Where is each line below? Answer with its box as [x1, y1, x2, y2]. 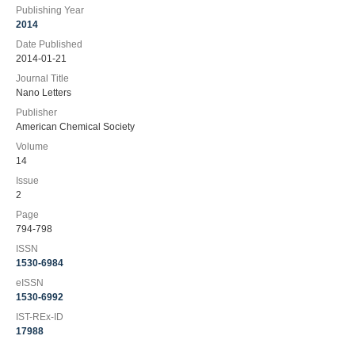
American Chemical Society [16, 121, 135, 132]
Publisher [16, 107, 57, 118]
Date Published [16, 39, 82, 50]
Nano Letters [16, 87, 71, 98]
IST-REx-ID [16, 311, 63, 323]
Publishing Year [16, 5, 84, 16]
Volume [16, 141, 48, 152]
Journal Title [16, 73, 69, 84]
